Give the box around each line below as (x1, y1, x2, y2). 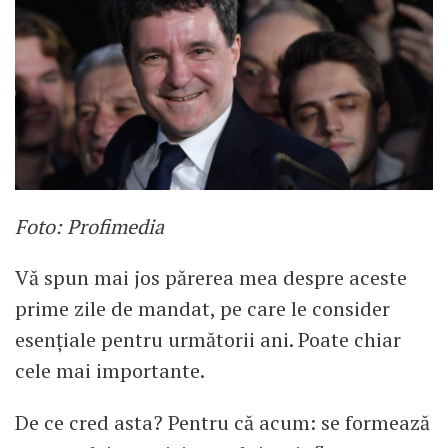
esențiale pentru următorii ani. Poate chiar (15, 326, 401, 354)
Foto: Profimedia (15, 212, 164, 240)
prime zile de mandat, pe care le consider (15, 295, 390, 323)
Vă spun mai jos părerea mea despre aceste (15, 264, 407, 292)
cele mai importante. (15, 357, 205, 385)
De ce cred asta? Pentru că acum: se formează (15, 409, 430, 437)
